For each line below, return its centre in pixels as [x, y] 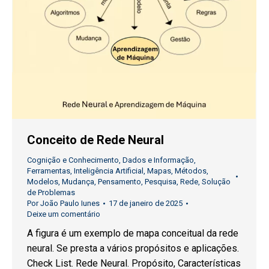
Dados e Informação [158, 160]
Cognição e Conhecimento [73, 160]
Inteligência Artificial [109, 171]
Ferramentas [49, 171]
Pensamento [119, 181]
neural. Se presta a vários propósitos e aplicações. [133, 248]
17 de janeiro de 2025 [146, 203]
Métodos [191, 171]
